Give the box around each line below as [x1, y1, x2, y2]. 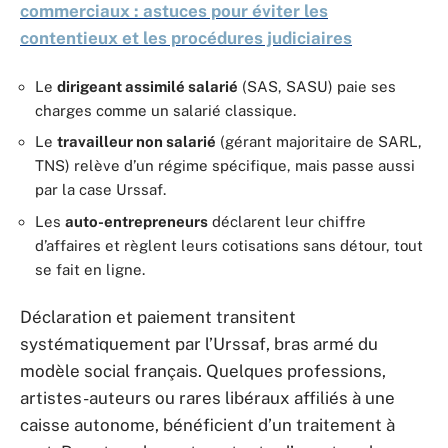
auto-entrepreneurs [65, 212, 208, 230]
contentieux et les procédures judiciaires [20, 28, 352, 48]
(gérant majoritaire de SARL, [216, 133, 422, 150]
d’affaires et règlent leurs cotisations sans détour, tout [35, 236, 423, 254]
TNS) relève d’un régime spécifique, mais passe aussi [35, 157, 415, 174]
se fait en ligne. [35, 260, 145, 278]
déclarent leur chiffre [208, 212, 366, 230]
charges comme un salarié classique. [35, 101, 296, 119]
